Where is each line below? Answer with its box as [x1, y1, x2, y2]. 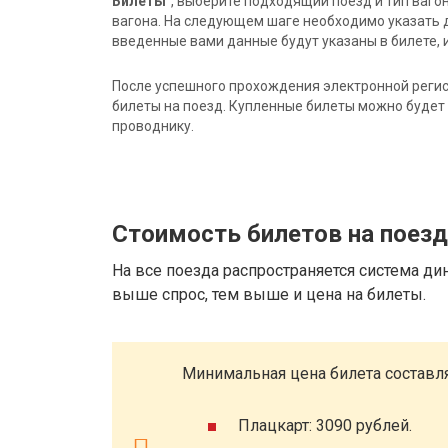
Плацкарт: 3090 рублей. [238, 415, 412, 435]
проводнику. [112, 118, 194, 135]
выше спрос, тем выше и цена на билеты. [112, 285, 426, 305]
